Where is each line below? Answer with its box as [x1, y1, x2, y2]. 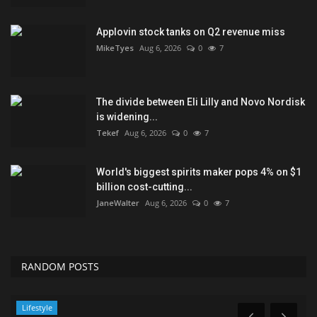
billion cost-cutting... [96, 181, 192, 193]
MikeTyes [96, 42, 134, 54]
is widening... [96, 111, 158, 123]
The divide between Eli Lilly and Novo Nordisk [96, 96, 305, 108]
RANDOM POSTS [21, 260, 99, 274]
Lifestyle [21, 302, 52, 313]
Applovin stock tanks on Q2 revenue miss [96, 26, 285, 38]
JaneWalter [96, 197, 139, 209]
